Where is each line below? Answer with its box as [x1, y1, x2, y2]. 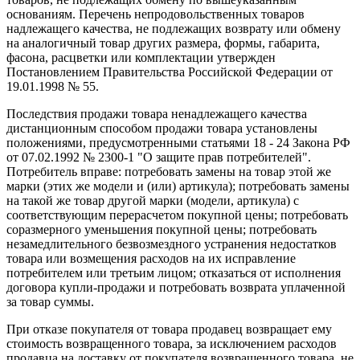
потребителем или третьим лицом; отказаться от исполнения [6, 265, 341, 280]
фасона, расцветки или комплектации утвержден [6, 50, 276, 64]
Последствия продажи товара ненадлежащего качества [6, 106, 307, 121]
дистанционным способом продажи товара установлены [6, 121, 317, 135]
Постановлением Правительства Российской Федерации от [6, 64, 333, 79]
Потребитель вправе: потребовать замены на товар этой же [6, 164, 331, 178]
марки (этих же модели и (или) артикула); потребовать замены [6, 178, 350, 193]
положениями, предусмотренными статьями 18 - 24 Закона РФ [6, 135, 350, 149]
